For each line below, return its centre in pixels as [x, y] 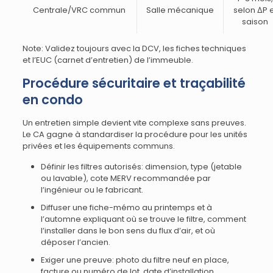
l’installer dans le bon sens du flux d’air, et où [128, 231]
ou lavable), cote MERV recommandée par [126, 178]
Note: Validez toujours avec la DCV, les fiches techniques [134, 48]
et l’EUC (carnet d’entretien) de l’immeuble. [108, 60]
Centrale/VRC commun [80, 10]
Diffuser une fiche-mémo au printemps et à [126, 207]
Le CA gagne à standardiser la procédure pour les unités [135, 134]
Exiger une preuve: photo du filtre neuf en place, [135, 260]
